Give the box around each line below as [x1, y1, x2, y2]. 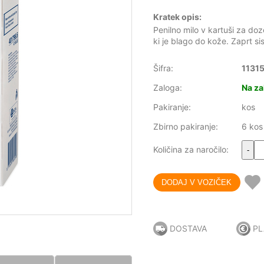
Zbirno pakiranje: [153, 121, 218, 132]
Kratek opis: [153, 12, 202, 22]
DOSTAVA [170, 223, 207, 234]
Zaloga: [153, 82, 182, 93]
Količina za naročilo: [153, 144, 229, 155]
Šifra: [153, 63, 173, 74]
